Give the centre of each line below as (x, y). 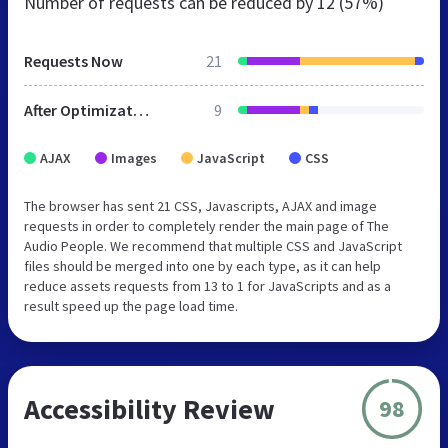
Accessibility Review (149, 408)
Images (134, 157)
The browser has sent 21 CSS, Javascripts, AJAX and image (200, 205)
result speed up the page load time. (131, 305)
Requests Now (73, 60)
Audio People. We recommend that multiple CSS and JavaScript (213, 245)
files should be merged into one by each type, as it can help (202, 265)
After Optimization (141, 109)
